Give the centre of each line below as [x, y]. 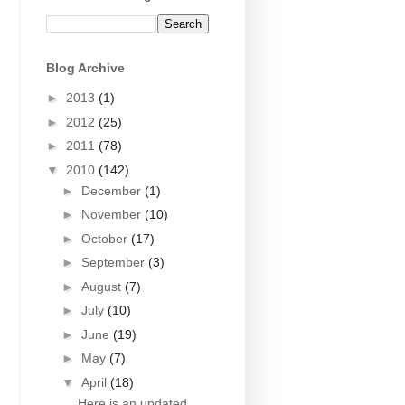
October [106, 238]
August [103, 286]
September [114, 263]
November [113, 215]
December [113, 190]
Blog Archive [85, 67]
